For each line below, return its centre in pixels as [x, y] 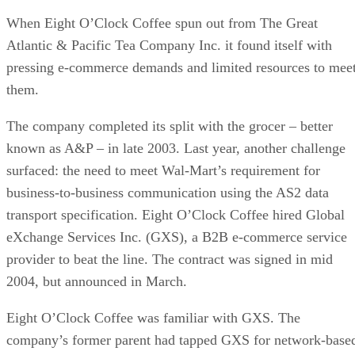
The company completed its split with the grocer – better [170, 126]
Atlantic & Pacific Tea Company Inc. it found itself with [169, 45]
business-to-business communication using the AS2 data [168, 192]
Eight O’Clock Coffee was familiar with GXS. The [153, 317]
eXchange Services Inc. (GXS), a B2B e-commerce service [177, 237]
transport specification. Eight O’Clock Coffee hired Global [176, 214]
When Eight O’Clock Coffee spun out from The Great [162, 23]
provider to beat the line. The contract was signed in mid [170, 259]
